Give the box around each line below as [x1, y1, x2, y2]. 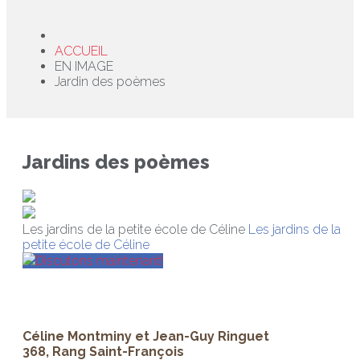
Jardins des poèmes [22, 149, 210, 174]
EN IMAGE [55, 59, 117, 74]
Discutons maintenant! [35, 252, 163, 268]
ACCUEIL [55, 43, 108, 59]
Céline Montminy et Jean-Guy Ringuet [22, 328, 269, 344]
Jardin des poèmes [55, 74, 166, 89]
